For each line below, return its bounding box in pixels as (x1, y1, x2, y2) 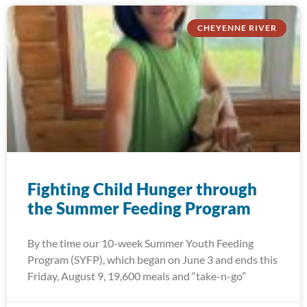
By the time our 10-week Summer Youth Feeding (27, 236, 254, 249)
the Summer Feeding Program (27, 198, 251, 218)
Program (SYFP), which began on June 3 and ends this (27, 253, 278, 266)
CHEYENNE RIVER (197, 23, 277, 34)
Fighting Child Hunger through (27, 179, 257, 199)
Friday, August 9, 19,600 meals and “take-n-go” (27, 269, 246, 282)
